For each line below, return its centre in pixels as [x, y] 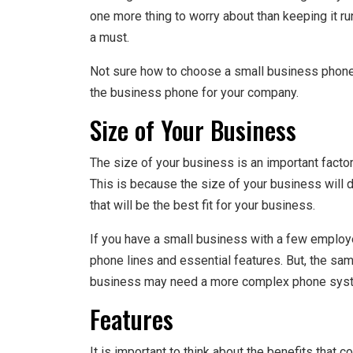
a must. [110, 38]
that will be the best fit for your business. [203, 206]
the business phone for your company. [194, 93]
